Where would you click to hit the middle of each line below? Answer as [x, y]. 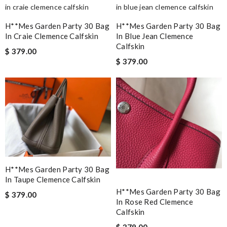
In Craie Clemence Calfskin [52, 36]
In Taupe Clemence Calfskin [53, 180]
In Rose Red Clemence [155, 201]
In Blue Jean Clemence [155, 36]
